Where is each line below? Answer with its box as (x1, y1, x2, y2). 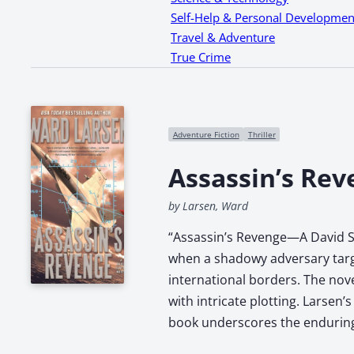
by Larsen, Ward (168, 198, 248, 213)
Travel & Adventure (171, 29, 275, 45)
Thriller (247, 129, 276, 140)
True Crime (171, 49, 231, 65)
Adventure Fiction (172, 129, 239, 140)
